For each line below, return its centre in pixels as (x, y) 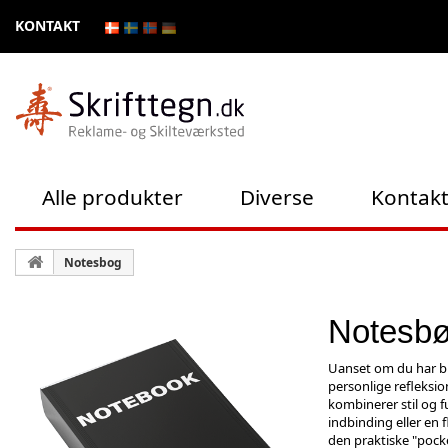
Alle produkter (113, 196)
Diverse (277, 196)
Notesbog (93, 262)
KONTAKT (47, 25)
